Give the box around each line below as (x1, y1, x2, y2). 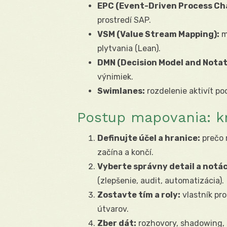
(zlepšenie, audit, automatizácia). (97, 175, 224, 185)
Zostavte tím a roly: (97, 190, 180, 200)
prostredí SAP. (97, 15, 151, 25)
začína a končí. (97, 147, 154, 157)
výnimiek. (97, 71, 133, 82)
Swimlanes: (97, 86, 145, 96)
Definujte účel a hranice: (97, 133, 200, 143)
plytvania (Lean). (97, 43, 161, 53)
